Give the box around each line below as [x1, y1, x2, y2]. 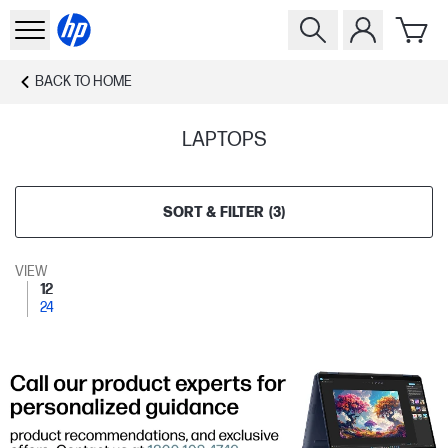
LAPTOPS [181, 128, 267, 152]
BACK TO [35, 73, 90, 90]
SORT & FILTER [163, 203, 264, 221]
